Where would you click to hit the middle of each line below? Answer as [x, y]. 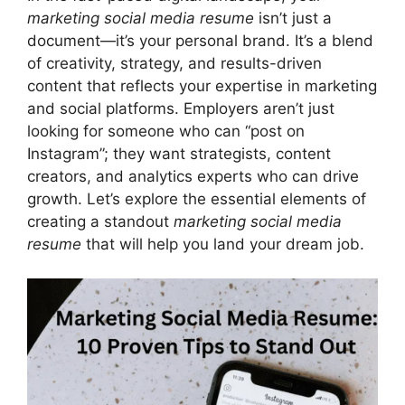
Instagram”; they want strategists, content [179, 153]
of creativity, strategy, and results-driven [174, 63]
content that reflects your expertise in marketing [202, 85]
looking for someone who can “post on [166, 131]
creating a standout [100, 221]
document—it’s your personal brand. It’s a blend [200, 40]
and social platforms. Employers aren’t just [181, 108]
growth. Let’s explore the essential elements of [197, 198]
